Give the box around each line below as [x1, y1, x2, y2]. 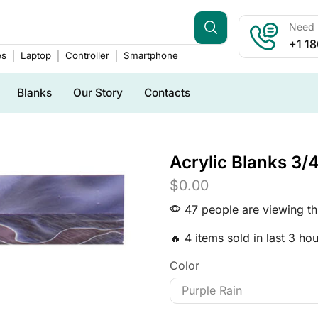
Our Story [73, 86, 123, 99]
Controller [65, 49, 109, 61]
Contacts [144, 86, 190, 99]
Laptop [20, 49, 51, 61]
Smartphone [123, 50, 178, 61]
